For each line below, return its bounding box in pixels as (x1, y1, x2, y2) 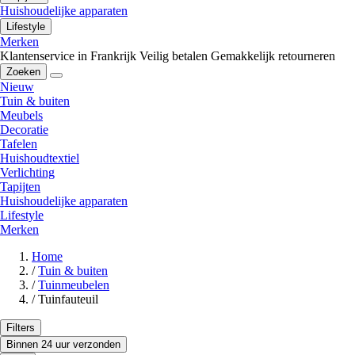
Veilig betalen (139, 49, 208, 63)
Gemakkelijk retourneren (211, 49, 335, 63)
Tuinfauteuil (38, 292, 98, 307)
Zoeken (6, 66, 40, 78)
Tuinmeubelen (38, 278, 109, 292)
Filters (6, 322, 35, 334)
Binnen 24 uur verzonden (6, 338, 120, 351)
